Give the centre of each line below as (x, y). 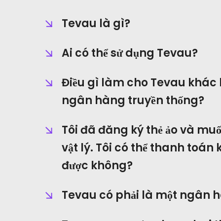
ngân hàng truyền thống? (133, 100)
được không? (97, 166)
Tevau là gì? (96, 23)
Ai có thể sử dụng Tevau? (130, 53)
